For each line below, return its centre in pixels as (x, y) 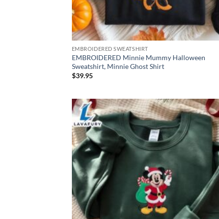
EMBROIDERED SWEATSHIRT (110, 49)
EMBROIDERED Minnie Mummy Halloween (138, 57)
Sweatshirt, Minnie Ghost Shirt (118, 66)
